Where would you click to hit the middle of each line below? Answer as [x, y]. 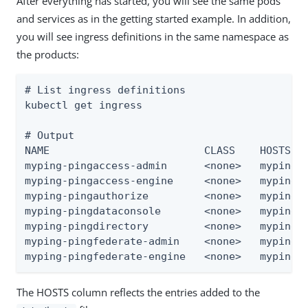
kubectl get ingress [84, 105]
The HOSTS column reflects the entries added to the [138, 292]
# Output [49, 135]
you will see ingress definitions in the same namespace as [153, 36]
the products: [48, 54]
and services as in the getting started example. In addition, [154, 18]
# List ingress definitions [105, 90]
